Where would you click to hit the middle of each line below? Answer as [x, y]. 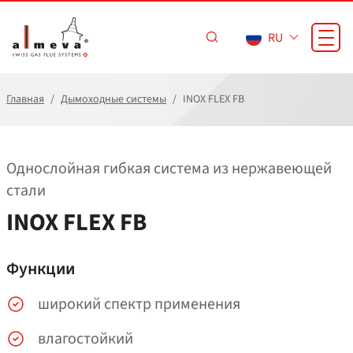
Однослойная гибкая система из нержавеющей [169, 169]
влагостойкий [85, 339]
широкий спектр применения [139, 305]
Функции [41, 269]
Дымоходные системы [113, 99]
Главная [25, 99]
